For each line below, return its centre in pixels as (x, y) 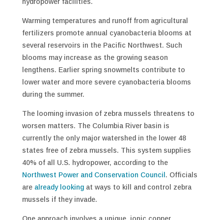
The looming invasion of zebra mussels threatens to (108, 113)
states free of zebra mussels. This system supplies (106, 150)
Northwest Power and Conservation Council (94, 175)
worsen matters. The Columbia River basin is (96, 126)
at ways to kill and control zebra (137, 187)
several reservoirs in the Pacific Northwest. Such (102, 45)
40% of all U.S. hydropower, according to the (95, 163)
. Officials (181, 175)
